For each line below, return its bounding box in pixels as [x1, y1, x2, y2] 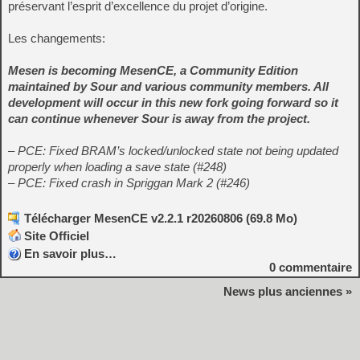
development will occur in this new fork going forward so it [8, 96, 338, 110]
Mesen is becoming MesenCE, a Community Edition [8, 63, 298, 78]
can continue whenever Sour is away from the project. [8, 112, 310, 126]
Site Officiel [24, 229, 89, 243]
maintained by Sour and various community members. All [8, 80, 329, 94]
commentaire [276, 260, 352, 275]
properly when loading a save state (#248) [8, 160, 227, 174]
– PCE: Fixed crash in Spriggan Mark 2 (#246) [8, 176, 250, 190]
